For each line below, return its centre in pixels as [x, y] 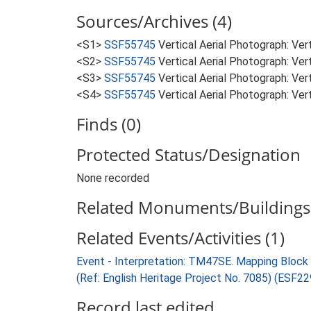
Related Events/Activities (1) [180, 238]
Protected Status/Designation [188, 154]
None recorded [113, 178]
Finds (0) [109, 124]
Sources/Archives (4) [154, 21]
